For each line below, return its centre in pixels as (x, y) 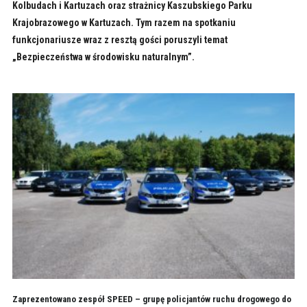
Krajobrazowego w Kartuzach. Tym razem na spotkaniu (124, 22)
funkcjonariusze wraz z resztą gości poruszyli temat (120, 39)
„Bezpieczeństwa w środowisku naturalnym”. (103, 57)
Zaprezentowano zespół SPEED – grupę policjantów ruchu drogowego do (151, 299)
